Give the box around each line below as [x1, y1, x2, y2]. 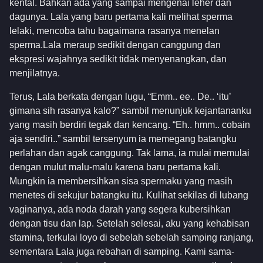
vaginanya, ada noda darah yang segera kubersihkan [9, 204, 231, 215]
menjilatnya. [9, 68, 60, 78]
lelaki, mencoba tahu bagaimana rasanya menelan [9, 25, 220, 36]
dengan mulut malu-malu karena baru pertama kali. [9, 162, 221, 173]
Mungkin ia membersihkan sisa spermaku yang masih [9, 176, 232, 187]
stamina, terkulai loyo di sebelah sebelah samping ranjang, [9, 232, 254, 243]
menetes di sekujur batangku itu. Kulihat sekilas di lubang [9, 190, 248, 201]
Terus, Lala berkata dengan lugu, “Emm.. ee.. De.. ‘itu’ [9, 92, 231, 102]
